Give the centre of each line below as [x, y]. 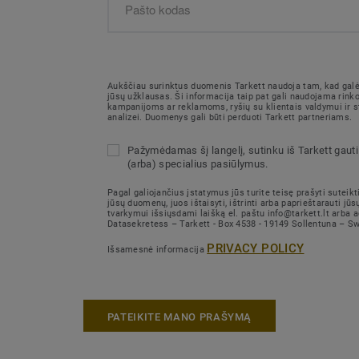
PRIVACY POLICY [256, 248]
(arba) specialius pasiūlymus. [198, 164]
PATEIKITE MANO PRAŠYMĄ [179, 317]
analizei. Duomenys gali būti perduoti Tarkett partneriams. [230, 117]
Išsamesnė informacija [157, 249]
